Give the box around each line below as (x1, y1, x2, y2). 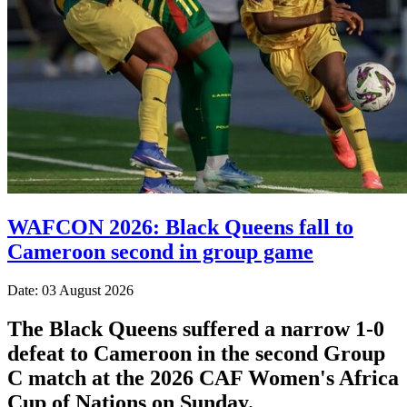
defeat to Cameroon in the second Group (7, 341, 385, 365)
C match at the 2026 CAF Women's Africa (7, 365, 399, 390)
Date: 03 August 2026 (7, 282, 134, 298)
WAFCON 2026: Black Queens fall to (7, 214, 353, 239)
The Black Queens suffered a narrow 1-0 (7, 316, 384, 341)
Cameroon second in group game (7, 239, 313, 263)
